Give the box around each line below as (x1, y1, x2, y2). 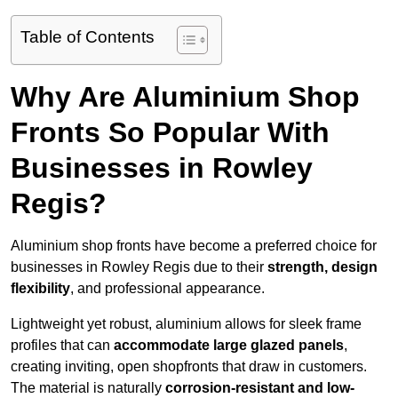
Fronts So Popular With (11, 116, 330, 149)
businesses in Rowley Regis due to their (11, 259, 267, 275)
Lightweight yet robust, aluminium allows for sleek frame (11, 316, 362, 332)
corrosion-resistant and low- (165, 380, 354, 396)
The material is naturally (11, 380, 165, 396)
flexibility (11, 281, 70, 297)
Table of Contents (20, 28, 155, 47)
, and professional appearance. (70, 281, 265, 297)
